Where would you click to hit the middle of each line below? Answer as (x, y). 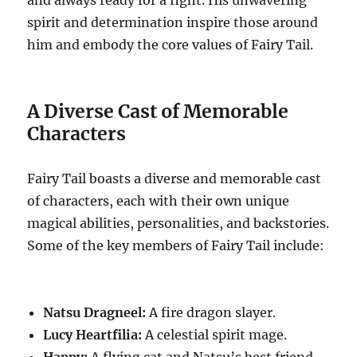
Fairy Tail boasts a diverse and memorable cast (175, 179)
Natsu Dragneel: (95, 313)
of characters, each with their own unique (159, 201)
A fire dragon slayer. (211, 313)
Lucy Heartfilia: (93, 335)
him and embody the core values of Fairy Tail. (171, 45)
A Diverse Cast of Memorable (158, 112)
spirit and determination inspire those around (173, 23)
